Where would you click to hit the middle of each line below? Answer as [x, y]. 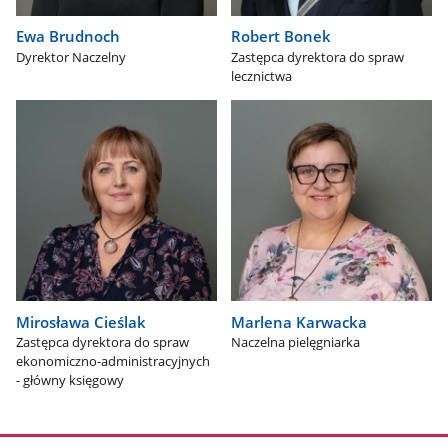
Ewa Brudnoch [68, 36]
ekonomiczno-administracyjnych [113, 361]
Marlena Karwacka [299, 321]
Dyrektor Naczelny [71, 56]
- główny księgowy [70, 380]
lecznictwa [262, 75]
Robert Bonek [281, 36]
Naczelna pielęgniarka [296, 342]
